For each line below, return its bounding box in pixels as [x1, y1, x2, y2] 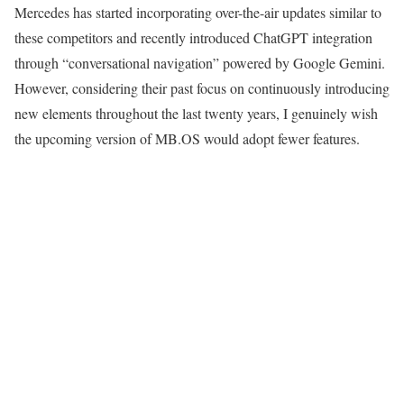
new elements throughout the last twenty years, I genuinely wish [14, 104, 378, 124]
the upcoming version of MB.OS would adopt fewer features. [14, 129, 360, 149]
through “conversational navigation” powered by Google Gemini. [14, 53, 385, 73]
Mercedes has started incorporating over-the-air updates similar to [14, 3, 381, 23]
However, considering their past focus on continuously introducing [14, 78, 390, 98]
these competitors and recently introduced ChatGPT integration [14, 28, 372, 48]
